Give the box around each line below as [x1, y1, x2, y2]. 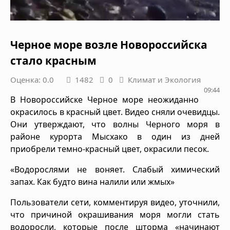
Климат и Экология [128, 74, 201, 85]
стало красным [10, 53, 97, 68]
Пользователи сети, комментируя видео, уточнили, [10, 196, 220, 208]
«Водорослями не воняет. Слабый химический [10, 163, 220, 175]
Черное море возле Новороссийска [10, 37, 207, 52]
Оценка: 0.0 [10, 74, 60, 85]
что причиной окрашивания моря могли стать [10, 208, 220, 220]
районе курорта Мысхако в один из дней [10, 130, 220, 142]
